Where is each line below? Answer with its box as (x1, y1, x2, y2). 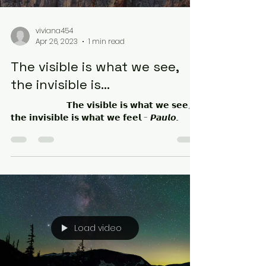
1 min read (88, 36, 125, 46)
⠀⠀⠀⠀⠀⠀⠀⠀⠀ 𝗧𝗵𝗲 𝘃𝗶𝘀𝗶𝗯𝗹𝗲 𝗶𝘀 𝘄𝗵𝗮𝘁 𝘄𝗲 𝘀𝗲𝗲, (11, 99, 189, 111)
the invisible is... (11, 76, 110, 93)
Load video (74, 221, 122, 234)
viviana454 (36, 25, 73, 36)
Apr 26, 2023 (36, 36, 78, 46)
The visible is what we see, (11, 58, 179, 75)
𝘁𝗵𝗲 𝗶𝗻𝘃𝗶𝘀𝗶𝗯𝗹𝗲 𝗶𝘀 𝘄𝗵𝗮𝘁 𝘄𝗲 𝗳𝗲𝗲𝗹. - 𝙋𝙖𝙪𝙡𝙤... (11, 112, 178, 123)
